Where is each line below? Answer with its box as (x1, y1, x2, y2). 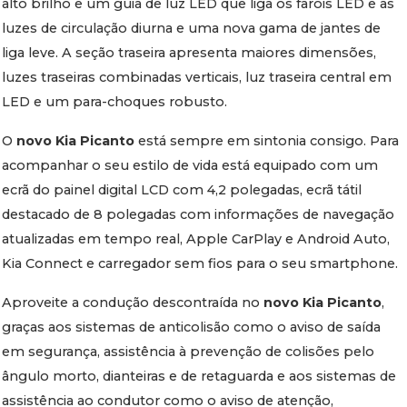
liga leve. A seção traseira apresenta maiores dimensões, (2, 45, 377, 61)
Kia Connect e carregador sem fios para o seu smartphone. (2, 255, 399, 272)
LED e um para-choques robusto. (2, 94, 228, 110)
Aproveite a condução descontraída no (2, 294, 264, 311)
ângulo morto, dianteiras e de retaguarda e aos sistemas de (2, 368, 397, 384)
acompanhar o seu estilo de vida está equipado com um (2, 157, 379, 174)
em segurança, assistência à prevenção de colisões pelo (2, 343, 375, 360)
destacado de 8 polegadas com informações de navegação (2, 206, 395, 223)
